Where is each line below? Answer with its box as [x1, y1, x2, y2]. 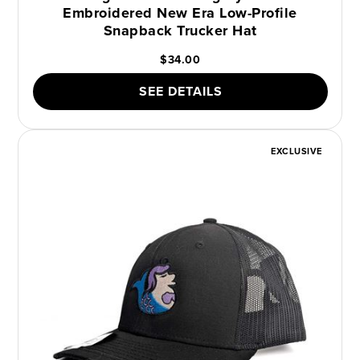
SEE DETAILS [138, 81, 223, 100]
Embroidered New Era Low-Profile [63, 2, 297, 23]
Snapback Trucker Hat [103, 19, 257, 41]
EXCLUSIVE [271, 144, 322, 157]
